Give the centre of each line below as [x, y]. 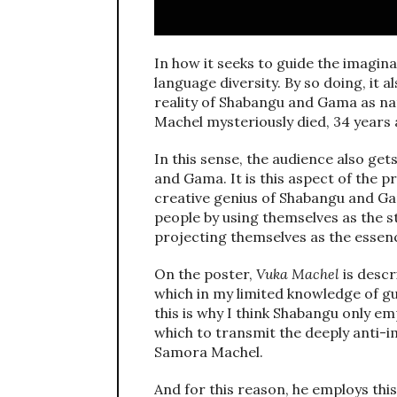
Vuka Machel [298, 273]
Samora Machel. [209, 351]
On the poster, [205, 273]
